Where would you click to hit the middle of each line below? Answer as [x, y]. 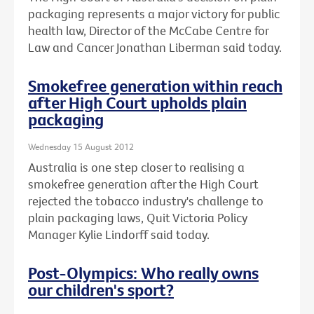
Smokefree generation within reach [155, 85]
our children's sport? [101, 290]
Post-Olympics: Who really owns [143, 273]
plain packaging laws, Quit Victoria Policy [138, 218]
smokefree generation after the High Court [143, 184]
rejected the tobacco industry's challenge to [146, 201]
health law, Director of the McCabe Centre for [148, 30]
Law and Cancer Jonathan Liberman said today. [155, 47]
